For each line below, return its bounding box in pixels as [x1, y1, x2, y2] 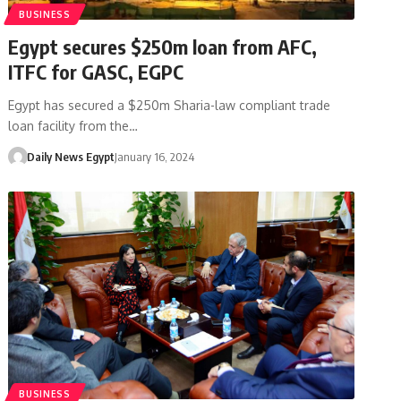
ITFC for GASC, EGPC [8, 58, 184, 84]
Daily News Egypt [26, 149, 115, 164]
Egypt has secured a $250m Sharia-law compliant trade [8, 97, 331, 113]
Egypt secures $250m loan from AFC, [8, 33, 318, 59]
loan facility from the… [8, 117, 139, 133]
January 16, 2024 [114, 149, 194, 164]
